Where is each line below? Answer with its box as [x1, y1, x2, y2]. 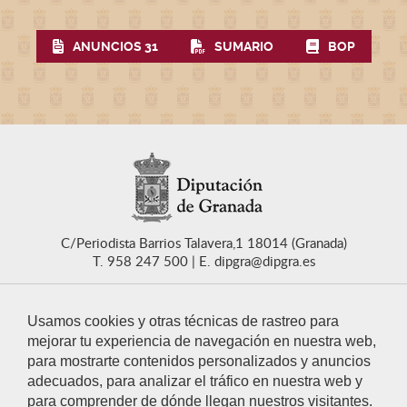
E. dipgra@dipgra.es [194, 252, 315, 270]
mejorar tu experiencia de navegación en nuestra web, [27, 333, 376, 349]
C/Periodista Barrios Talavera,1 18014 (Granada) [60, 233, 347, 252]
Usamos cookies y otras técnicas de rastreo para [27, 313, 339, 329]
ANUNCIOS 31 [72, 39, 158, 54]
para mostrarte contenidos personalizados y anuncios [27, 353, 371, 369]
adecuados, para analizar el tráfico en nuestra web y [27, 373, 362, 389]
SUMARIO [213, 39, 273, 54]
